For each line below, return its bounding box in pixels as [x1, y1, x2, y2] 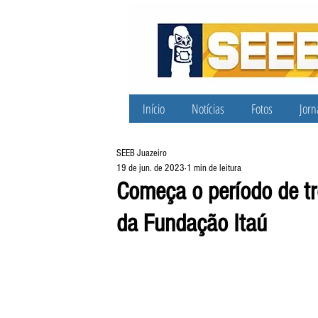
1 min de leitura [187, 163, 241, 174]
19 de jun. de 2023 [116, 163, 185, 174]
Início [143, 100, 165, 117]
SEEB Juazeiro [116, 148, 167, 159]
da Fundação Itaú [116, 209, 267, 238]
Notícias [192, 100, 224, 117]
